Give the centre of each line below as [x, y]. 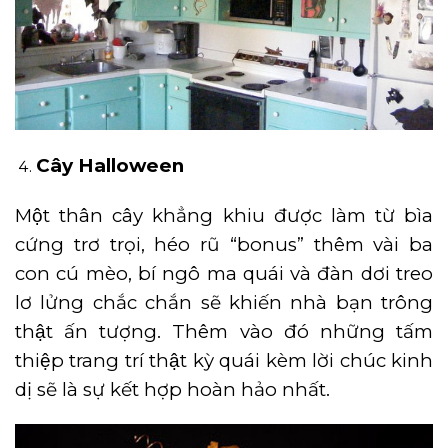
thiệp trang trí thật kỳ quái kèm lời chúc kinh [224, 360]
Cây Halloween [109, 165]
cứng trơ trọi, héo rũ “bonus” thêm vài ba [224, 244]
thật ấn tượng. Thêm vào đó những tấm [224, 331]
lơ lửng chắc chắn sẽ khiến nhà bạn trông [224, 302]
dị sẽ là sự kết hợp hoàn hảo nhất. [172, 389]
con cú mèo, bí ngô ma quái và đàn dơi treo [224, 273]
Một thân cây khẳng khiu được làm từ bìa [224, 215]
